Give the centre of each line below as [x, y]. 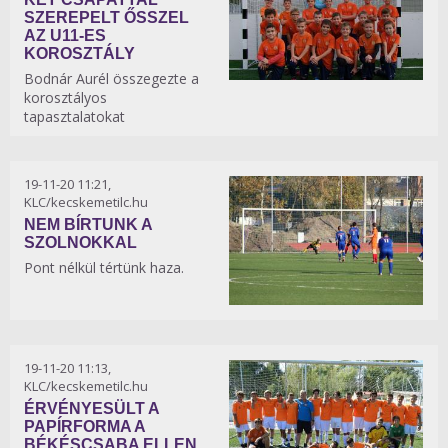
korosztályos [65, 98]
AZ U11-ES [65, 36]
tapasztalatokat [74, 117]
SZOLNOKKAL [80, 243]
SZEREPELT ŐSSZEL [106, 18]
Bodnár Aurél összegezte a [111, 79]
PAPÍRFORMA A [84, 426]
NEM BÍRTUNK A [88, 225]
